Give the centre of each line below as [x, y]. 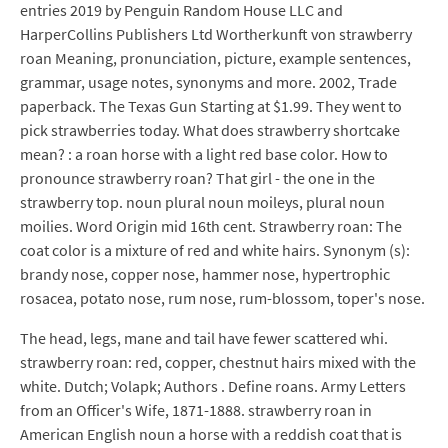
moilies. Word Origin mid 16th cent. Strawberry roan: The [211, 226]
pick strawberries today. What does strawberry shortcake [210, 130]
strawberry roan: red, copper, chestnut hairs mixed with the [218, 362]
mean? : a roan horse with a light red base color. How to [204, 154]
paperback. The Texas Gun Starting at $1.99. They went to [211, 106]
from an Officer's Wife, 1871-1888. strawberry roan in [196, 410]
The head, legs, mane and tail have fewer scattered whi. [204, 338]
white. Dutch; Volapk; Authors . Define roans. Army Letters [213, 386]
